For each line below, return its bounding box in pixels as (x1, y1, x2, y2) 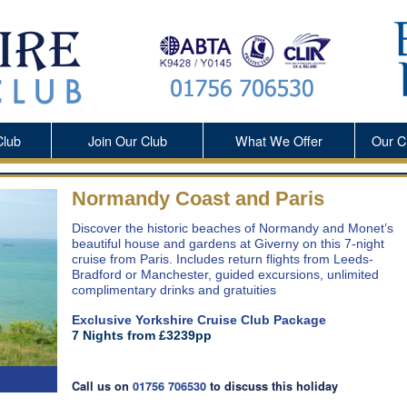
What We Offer (234, 130, 323, 150)
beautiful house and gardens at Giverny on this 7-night (72, 236, 385, 252)
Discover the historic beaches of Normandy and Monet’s (72, 221, 394, 236)
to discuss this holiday (206, 378, 339, 395)
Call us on (72, 378, 134, 395)
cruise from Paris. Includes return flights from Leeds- (72, 252, 374, 267)
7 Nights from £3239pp (72, 328, 213, 343)
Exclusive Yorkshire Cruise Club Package (72, 313, 327, 328)
